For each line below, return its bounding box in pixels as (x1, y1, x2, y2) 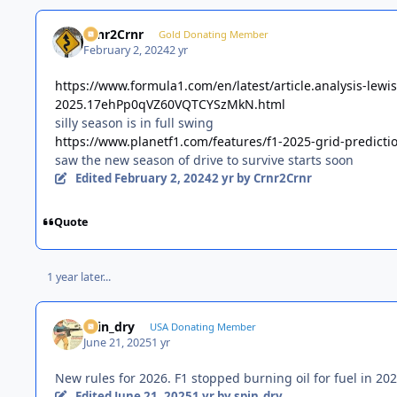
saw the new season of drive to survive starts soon (55, 152, 357, 169)
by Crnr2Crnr (233, 170, 312, 187)
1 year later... (46, 269, 111, 284)
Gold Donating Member (158, 27, 269, 41)
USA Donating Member (149, 319, 256, 333)
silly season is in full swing (55, 114, 214, 132)
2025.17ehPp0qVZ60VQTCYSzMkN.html (55, 96, 285, 113)
